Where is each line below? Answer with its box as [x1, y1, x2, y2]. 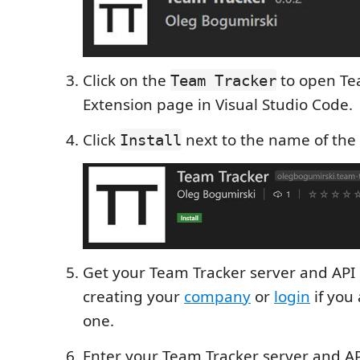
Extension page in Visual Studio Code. [83, 93, 353, 115]
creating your [83, 286, 184, 308]
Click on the [83, 69, 170, 91]
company [184, 286, 251, 308]
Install [120, 130, 182, 149]
